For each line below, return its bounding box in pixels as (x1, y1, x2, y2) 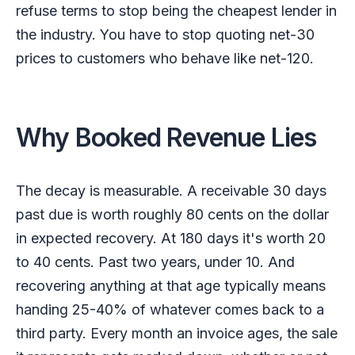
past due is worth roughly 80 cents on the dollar (16, 205, 329, 223)
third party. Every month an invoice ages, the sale (16, 324, 338, 342)
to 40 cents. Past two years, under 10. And (16, 253, 295, 270)
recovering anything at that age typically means (16, 277, 326, 294)
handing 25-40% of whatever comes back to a (16, 300, 324, 318)
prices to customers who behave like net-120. (16, 49, 314, 67)
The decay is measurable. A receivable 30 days (16, 181, 326, 199)
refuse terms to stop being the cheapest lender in (16, 2, 337, 19)
